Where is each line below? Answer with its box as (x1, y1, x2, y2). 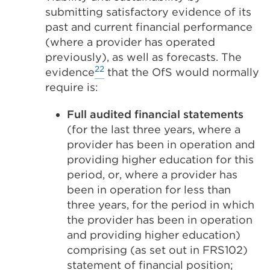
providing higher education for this (67, 153, 254, 166)
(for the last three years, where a (67, 123, 240, 136)
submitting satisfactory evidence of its (45, 5, 251, 18)
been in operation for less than (67, 183, 231, 196)
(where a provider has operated (45, 36, 215, 48)
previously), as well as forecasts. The (45, 51, 242, 63)
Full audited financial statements (67, 108, 243, 121)
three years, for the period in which (67, 198, 254, 211)
